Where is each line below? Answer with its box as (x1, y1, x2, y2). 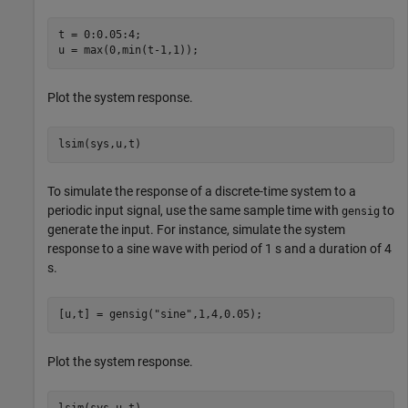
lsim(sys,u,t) (57, 138, 141, 151)
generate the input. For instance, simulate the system (47, 221, 345, 237)
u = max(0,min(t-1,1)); (57, 44, 199, 57)
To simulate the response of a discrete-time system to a (47, 183, 356, 199)
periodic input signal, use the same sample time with (47, 202, 342, 218)
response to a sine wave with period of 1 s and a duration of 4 (47, 240, 392, 256)
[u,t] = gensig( (57, 308, 154, 321)
